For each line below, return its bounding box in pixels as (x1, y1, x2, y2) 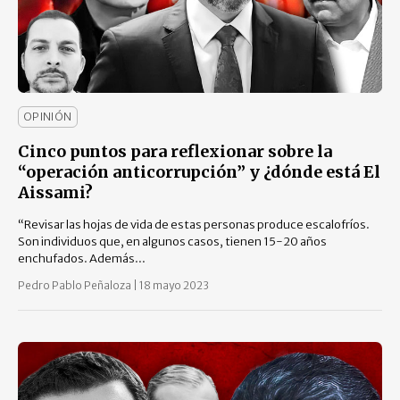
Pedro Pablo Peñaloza (18, 278, 133, 292)
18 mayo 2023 (139, 278, 209, 292)
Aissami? (18, 181, 93, 203)
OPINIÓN (23, 109, 72, 123)
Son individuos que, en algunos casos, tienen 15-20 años (18, 233, 327, 249)
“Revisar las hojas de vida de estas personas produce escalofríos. (18, 216, 370, 232)
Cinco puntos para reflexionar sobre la (18, 140, 332, 162)
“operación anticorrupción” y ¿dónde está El (18, 161, 380, 182)
